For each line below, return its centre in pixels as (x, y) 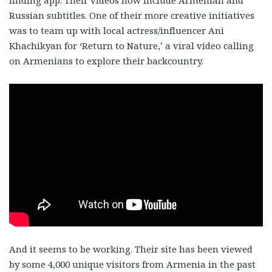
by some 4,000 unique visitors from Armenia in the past (132, 264)
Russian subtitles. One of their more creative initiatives (132, 15)
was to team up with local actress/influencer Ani (117, 30)
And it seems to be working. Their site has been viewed (131, 249)
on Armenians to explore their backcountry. (107, 60)
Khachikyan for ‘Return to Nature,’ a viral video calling (131, 45)
